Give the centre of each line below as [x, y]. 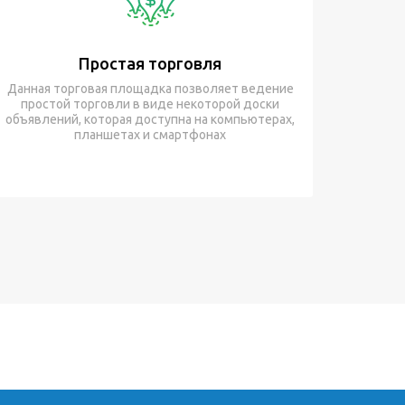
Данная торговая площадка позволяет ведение [150, 89]
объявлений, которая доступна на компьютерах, [150, 119]
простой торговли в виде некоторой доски [150, 104]
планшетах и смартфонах [150, 135]
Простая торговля [150, 63]
